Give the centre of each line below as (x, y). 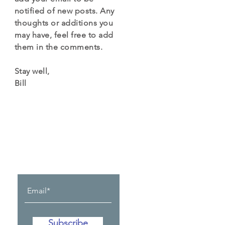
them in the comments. (59, 47)
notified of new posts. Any (65, 11)
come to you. (59, 155)
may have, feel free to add (64, 35)
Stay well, (32, 71)
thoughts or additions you (64, 23)
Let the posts (58, 141)
